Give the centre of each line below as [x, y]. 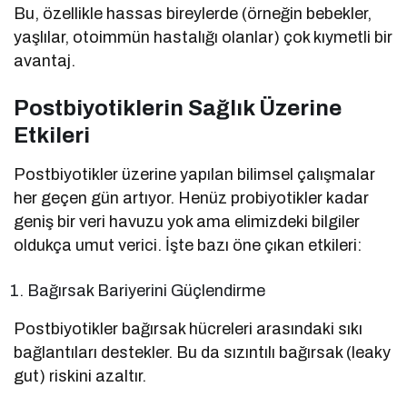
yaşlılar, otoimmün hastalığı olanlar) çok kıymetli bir [203, 38]
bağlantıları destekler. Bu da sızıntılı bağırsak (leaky [203, 353]
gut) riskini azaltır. [80, 377]
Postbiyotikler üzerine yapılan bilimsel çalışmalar [195, 175]
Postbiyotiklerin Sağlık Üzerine [178, 109]
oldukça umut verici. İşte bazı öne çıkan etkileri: [188, 246]
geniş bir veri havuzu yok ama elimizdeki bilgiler [187, 222]
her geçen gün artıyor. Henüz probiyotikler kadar [192, 199]
